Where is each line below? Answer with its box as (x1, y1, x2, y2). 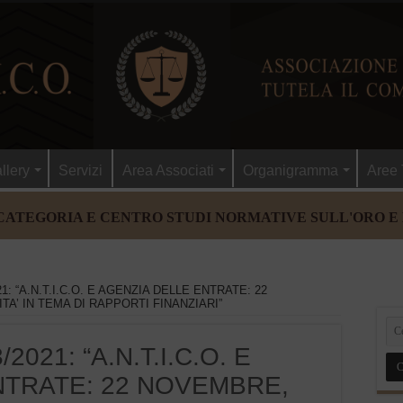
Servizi (58, 162, 103, 178)
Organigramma (243, 162, 338, 178)
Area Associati (122, 162, 214, 178)
